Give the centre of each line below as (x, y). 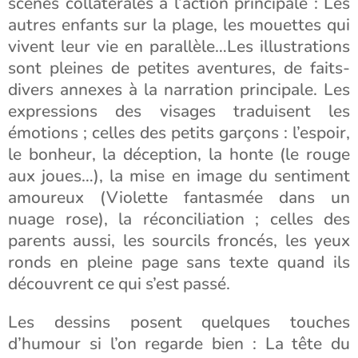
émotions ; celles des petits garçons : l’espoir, (179, 133)
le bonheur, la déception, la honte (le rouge (179, 154)
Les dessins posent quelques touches (179, 322)
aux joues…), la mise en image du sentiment (179, 176)
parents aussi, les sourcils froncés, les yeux (179, 241)
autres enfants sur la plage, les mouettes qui (179, 25)
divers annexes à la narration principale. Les (179, 89)
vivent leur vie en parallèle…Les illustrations (179, 46)
